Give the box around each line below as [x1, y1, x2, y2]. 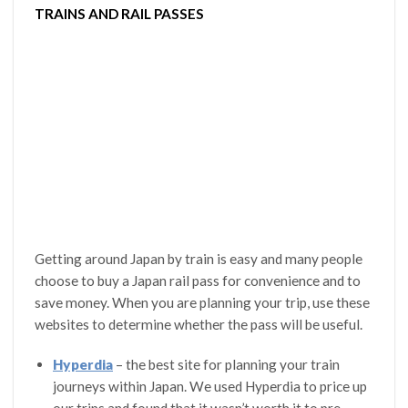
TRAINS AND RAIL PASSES [35, 5, 205, 22]
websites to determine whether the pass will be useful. [35, 316, 366, 333]
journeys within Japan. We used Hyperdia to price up [52, 378, 367, 395]
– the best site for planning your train [112, 356, 340, 373]
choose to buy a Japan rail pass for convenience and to [35, 272, 362, 290]
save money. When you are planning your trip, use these [35, 294, 371, 311]
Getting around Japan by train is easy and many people [35, 250, 363, 268]
